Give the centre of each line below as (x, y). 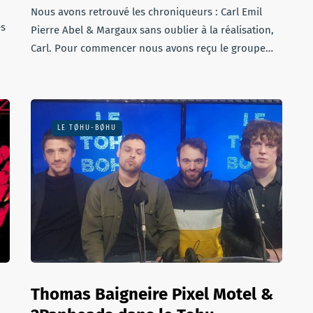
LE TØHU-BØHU (87, 128)
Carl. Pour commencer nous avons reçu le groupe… (152, 48)
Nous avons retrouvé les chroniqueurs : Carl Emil (146, 12)
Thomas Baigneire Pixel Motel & (152, 294)
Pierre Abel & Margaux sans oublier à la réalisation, (152, 30)
